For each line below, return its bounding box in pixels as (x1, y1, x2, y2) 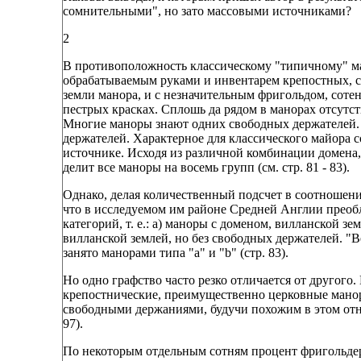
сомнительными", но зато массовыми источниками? (63, 4, 351, 19)
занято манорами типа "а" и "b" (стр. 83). (63, 246, 288, 260)
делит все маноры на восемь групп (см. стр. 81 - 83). (63, 160, 350, 175)
